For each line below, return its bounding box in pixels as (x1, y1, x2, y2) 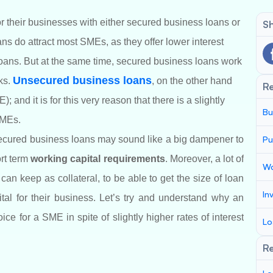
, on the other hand (152, 76, 232, 86)
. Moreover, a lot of (165, 154, 244, 164)
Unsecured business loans (13, 74, 152, 87)
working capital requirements (30, 154, 165, 164)
